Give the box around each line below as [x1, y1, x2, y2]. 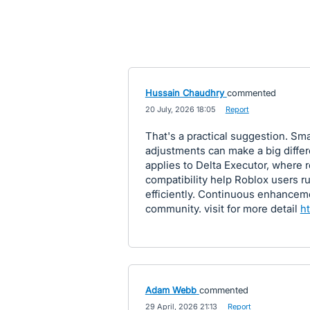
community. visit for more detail [145, 202, 300, 215]
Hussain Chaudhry [145, 87, 224, 98]
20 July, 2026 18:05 [145, 104, 215, 114]
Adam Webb [145, 284, 197, 295]
